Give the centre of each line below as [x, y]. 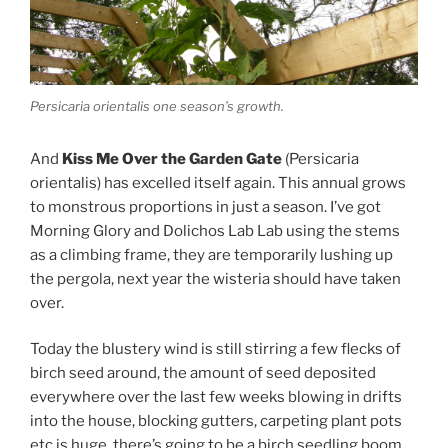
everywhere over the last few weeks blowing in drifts [216, 397]
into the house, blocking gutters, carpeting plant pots [216, 421]
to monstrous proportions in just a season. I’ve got [205, 206]
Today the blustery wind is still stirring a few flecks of [215, 349]
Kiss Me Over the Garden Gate [172, 158]
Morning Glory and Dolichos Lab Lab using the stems [215, 230]
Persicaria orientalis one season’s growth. [157, 105]
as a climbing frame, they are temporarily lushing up [211, 254]
